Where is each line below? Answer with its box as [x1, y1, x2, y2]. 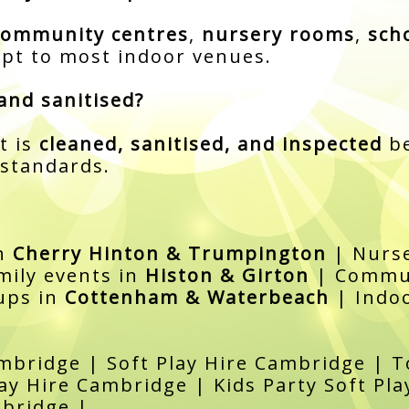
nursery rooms [201, 21, 355, 47]
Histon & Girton [144, 262, 309, 288]
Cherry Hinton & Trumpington [12, 240, 327, 266]
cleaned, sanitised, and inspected [38, 131, 383, 156]
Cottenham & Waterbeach [64, 284, 330, 309]
